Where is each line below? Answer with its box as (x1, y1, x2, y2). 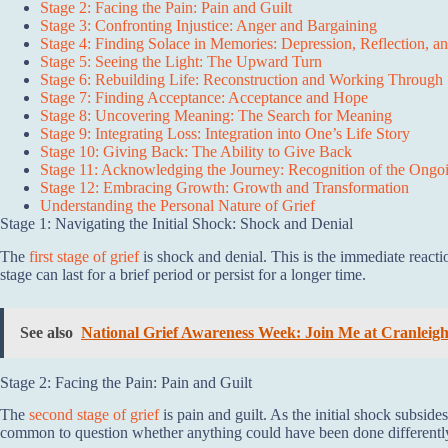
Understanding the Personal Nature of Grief (40, 196, 315, 214)
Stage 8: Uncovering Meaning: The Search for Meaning (40, 106, 392, 124)
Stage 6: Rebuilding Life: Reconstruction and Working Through (40, 70, 443, 88)
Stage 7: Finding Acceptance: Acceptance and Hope (40, 88, 368, 106)
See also (20, 323, 73, 341)
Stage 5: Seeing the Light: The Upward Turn (40, 52, 322, 70)
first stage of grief (29, 247, 139, 265)
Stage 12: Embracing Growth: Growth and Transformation (40, 178, 409, 196)
